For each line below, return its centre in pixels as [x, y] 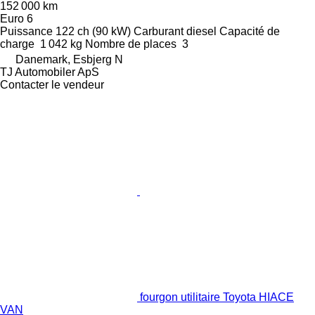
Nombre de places [131, 44]
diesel [201, 32]
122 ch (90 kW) [93, 32]
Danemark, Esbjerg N [69, 60]
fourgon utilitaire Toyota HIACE [217, 297]
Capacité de [250, 32]
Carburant [159, 32]
